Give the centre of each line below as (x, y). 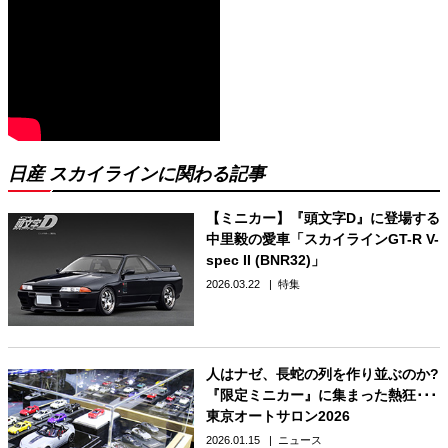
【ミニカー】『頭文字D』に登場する (322, 217)
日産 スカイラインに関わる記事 (136, 173)
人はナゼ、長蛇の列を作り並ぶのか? (322, 374)
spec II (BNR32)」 (265, 259)
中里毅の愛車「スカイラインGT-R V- (322, 238)
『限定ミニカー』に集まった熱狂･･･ (321, 395)
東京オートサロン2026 (277, 416)
